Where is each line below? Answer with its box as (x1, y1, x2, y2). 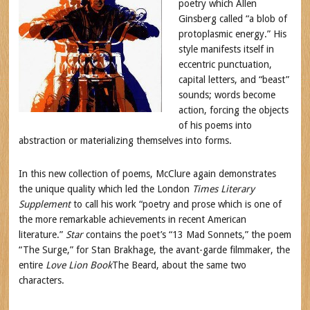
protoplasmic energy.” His (178, 28, 286, 39)
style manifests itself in (178, 44, 274, 55)
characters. (18, 275, 64, 286)
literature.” (18, 229, 66, 240)
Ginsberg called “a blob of (178, 13, 287, 24)
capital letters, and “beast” (178, 74, 289, 85)
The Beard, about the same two (111, 259, 246, 271)
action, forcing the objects (178, 104, 289, 116)
